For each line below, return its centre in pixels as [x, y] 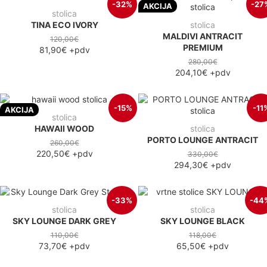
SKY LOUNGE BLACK [203, 221]
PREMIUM [203, 47]
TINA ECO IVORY [64, 24]
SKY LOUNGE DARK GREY [64, 221]
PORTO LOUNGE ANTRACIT [203, 139]
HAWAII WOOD [64, 128]
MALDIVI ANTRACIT [203, 36]
